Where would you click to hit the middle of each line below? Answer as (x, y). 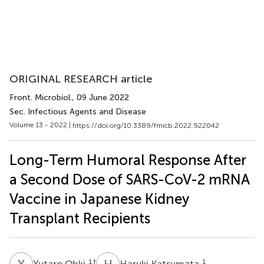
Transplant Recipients (80, 218)
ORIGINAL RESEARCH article (81, 79)
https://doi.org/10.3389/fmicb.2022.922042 (146, 125)
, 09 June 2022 (100, 98)
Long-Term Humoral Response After (128, 160)
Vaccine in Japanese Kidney (99, 199)
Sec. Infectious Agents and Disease (78, 112)
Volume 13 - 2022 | (41, 125)
